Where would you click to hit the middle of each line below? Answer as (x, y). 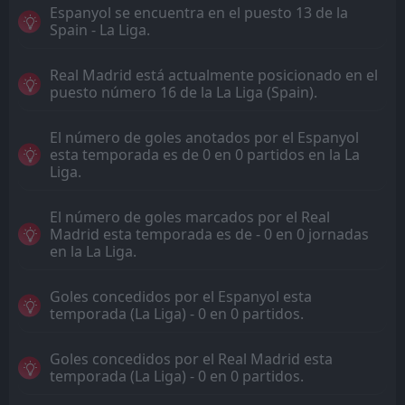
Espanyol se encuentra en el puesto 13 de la (199, 12)
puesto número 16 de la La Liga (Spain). (184, 92)
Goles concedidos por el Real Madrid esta (191, 358)
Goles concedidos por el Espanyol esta (181, 296)
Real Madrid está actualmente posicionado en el (214, 75)
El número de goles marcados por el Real (190, 217)
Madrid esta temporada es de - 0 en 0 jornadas (209, 234)
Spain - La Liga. (100, 29)
